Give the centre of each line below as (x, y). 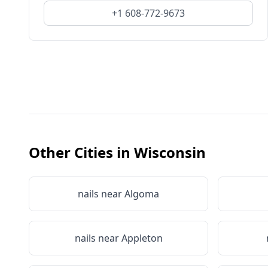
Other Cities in (81, 152)
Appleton (142, 238)
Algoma (142, 194)
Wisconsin (170, 152)
